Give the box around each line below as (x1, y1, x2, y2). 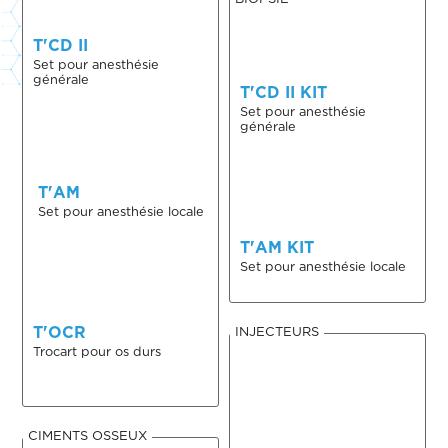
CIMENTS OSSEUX (28, 427, 148, 443)
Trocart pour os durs (33, 344, 162, 360)
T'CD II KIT (240, 82, 327, 102)
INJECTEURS (235, 323, 319, 339)
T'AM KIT (240, 237, 314, 257)
